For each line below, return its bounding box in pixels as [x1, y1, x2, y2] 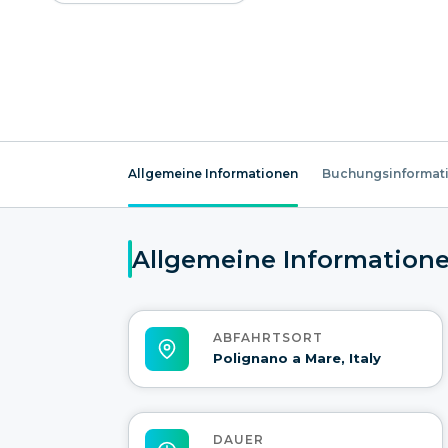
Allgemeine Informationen [128, 166, 298, 181]
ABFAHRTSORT [213, 330, 323, 346]
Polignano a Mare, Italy [213, 350, 381, 367]
